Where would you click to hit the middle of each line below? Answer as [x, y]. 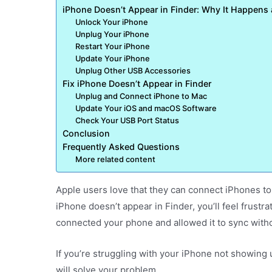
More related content [116, 159]
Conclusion [86, 133]
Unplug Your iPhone [113, 34]
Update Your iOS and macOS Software [146, 108]
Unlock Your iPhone [112, 22]
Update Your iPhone [113, 58]
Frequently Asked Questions [121, 146]
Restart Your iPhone [113, 46]
